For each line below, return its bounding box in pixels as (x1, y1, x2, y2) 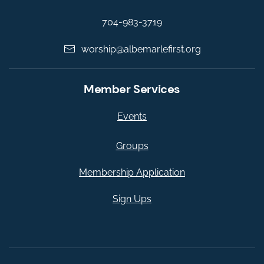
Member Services (84, 81, 180, 97)
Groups (115, 140, 148, 151)
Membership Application (79, 166, 185, 178)
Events (117, 110, 147, 122)
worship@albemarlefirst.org (81, 43, 201, 55)
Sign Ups (113, 193, 151, 204)
